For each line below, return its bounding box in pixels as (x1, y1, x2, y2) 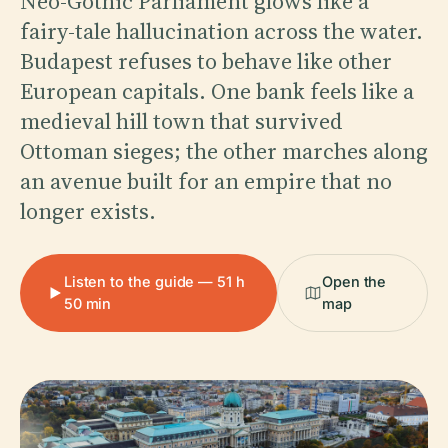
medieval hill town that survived (20, 105, 343, 136)
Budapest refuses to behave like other (20, 45, 392, 76)
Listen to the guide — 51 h (63, 272, 245, 290)
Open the (321, 272, 387, 290)
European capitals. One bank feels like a (20, 75, 414, 106)
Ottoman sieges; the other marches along (20, 135, 428, 166)
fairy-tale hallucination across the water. (20, 15, 423, 46)
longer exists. (20, 195, 156, 226)
